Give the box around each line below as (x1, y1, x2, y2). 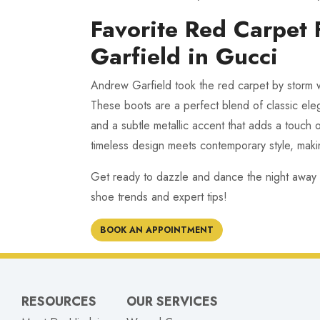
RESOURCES (21, 291, 96, 311)
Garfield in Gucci (91, 39, 278, 73)
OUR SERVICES (126, 291, 218, 311)
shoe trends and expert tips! (91, 188, 227, 205)
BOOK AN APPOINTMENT (100, 223, 214, 236)
